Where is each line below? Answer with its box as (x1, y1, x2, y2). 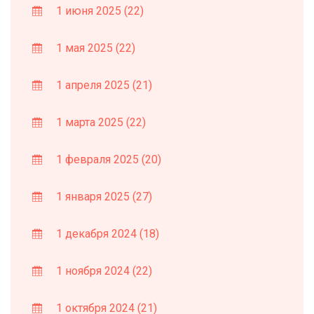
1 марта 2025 (53, 115, 126, 129)
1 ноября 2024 (53, 264, 132, 278)
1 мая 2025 (53, 41, 116, 55)
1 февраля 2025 (53, 152, 142, 166)
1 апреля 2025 (53, 78, 132, 92)
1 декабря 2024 (53, 226, 139, 240)
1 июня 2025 (53, 4, 124, 18)
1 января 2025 (53, 189, 132, 203)
